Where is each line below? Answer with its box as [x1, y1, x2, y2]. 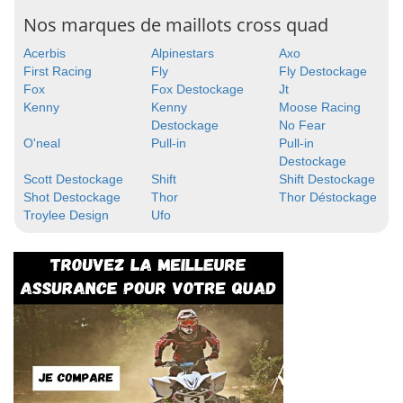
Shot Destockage [23, 190, 121, 204]
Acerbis [23, 46, 66, 60]
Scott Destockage [23, 172, 123, 186]
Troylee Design [23, 208, 109, 222]
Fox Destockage [150, 82, 244, 96]
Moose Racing [278, 100, 361, 114]
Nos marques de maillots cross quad [23, 13, 328, 37]
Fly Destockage [278, 64, 367, 78]
